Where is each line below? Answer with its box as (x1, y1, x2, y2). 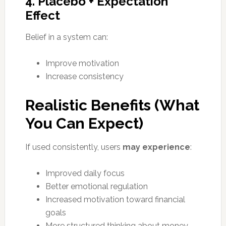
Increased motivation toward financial (45, 194, 185, 204)
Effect (25, 8, 60, 23)
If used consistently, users (25, 142, 123, 152)
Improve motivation (45, 58, 119, 68)
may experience (122, 142, 190, 152)
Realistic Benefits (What (25, 96, 199, 114)
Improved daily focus (45, 168, 125, 178)
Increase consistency (45, 71, 124, 81)
